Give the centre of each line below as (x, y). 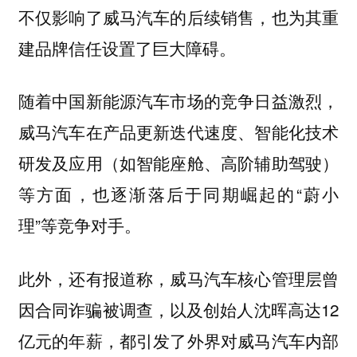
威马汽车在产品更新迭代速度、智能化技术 (178, 132)
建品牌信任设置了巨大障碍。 (127, 47)
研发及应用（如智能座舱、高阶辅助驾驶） (178, 163)
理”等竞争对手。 (79, 225)
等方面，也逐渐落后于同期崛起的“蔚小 (178, 194)
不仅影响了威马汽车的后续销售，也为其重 (178, 16)
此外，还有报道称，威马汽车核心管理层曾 (178, 278)
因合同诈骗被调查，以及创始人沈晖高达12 (178, 309)
